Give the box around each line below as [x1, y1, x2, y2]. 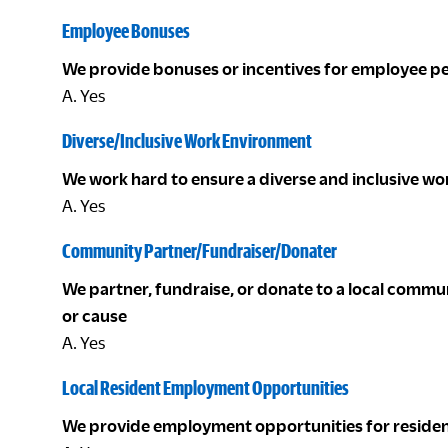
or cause [62, 306, 127, 325]
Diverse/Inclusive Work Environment [62, 129, 312, 152]
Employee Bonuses [62, 19, 190, 42]
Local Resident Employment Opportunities [62, 376, 349, 399]
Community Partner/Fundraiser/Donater [62, 239, 337, 262]
